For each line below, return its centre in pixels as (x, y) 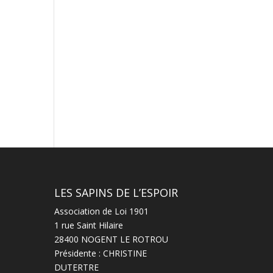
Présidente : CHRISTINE (101, 253)
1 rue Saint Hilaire (89, 225)
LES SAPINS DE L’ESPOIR (116, 192)
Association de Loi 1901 (102, 211)
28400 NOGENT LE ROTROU (112, 239)
